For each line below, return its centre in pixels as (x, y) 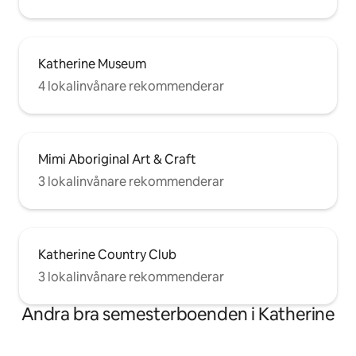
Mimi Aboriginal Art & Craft (117, 160)
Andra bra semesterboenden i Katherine (178, 315)
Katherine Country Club (107, 255)
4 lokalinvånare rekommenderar (131, 87)
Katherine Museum (92, 64)
